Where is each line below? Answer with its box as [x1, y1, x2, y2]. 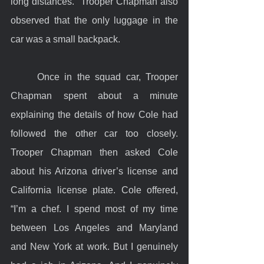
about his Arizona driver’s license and [11, 166, 178, 176]
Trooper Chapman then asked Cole [11, 147, 178, 157]
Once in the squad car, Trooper [11, 71, 37, 82]
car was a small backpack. [11, 34, 120, 44]
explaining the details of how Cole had [11, 109, 178, 120]
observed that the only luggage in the [11, 15, 178, 25]
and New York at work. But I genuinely [11, 241, 178, 252]
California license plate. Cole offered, [11, 184, 178, 195]
